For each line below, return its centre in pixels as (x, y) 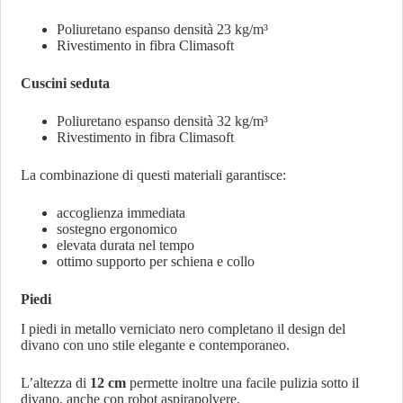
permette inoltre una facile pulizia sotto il (243, 383)
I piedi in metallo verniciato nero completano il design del (184, 329)
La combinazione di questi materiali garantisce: (154, 175)
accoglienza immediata (121, 213)
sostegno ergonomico (117, 229)
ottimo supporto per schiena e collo (156, 262)
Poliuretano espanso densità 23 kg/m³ (163, 30)
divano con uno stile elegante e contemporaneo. (156, 345)
